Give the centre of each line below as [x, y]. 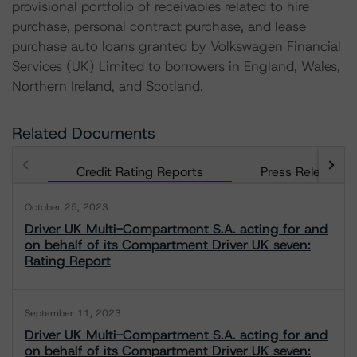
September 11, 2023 [73, 313]
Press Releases [304, 172]
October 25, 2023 [67, 207]
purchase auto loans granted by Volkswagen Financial [177, 46]
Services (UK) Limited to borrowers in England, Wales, [176, 66]
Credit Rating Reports [140, 172]
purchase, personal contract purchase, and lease [159, 26]
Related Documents [84, 133]
